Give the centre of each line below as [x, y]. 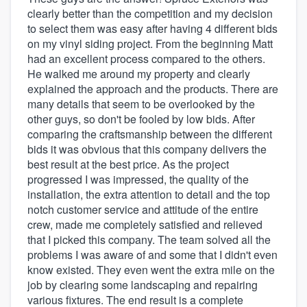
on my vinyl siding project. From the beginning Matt [150, 44]
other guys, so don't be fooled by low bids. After [141, 119]
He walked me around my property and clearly [139, 74]
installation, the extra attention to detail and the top [149, 195]
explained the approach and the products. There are [153, 89]
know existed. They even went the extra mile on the [151, 270]
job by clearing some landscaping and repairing [143, 285]
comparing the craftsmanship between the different [150, 134]
